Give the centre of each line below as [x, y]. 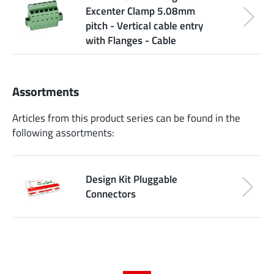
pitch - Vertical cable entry [144, 25]
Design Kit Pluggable [131, 179]
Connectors [111, 194]
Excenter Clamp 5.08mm [140, 10]
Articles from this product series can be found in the [126, 118]
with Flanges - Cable [131, 40]
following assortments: [63, 133]
